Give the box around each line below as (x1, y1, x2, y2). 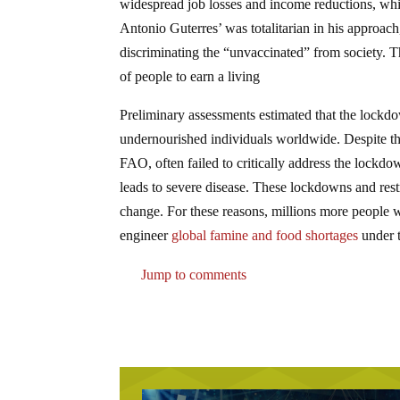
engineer (120, 228, 172, 244)
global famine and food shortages (171, 228, 359, 244)
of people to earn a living (120, 69, 261, 85)
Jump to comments (137, 266, 247, 282)
